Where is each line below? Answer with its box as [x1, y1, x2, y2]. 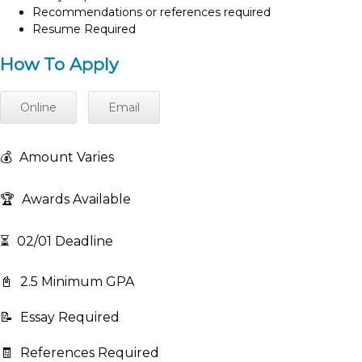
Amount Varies [16, 149, 114, 165]
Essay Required [17, 309, 120, 325]
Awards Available [19, 191, 131, 207]
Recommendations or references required [32, 4, 271, 19]
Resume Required [32, 21, 136, 36]
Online [20, 99, 57, 115]
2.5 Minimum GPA [17, 273, 134, 289]
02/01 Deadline [14, 233, 113, 249]
